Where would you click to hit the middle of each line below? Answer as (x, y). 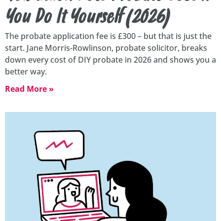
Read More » (29, 89)
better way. (26, 72)
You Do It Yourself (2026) (87, 19)
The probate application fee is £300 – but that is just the (108, 36)
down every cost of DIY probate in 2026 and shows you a (110, 60)
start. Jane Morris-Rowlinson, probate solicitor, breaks (106, 48)
